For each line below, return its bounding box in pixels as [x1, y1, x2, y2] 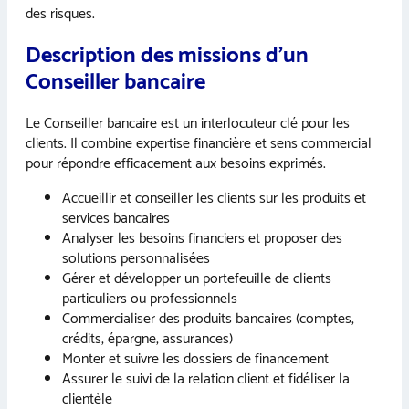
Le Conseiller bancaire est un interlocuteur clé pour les [26, 111, 350, 137]
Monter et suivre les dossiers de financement [62, 347, 329, 372]
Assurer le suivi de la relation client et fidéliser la [62, 367, 350, 393]
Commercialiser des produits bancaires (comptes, [62, 307, 354, 332]
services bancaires [62, 206, 170, 232]
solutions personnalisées [62, 246, 210, 272]
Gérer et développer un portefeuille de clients [62, 267, 331, 292]
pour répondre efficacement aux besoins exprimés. [26, 152, 326, 177]
